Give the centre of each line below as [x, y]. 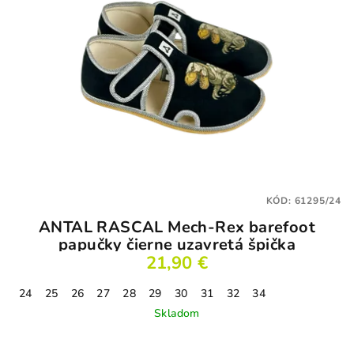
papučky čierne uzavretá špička [177, 244]
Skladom [177, 313]
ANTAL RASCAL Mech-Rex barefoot [177, 227]
